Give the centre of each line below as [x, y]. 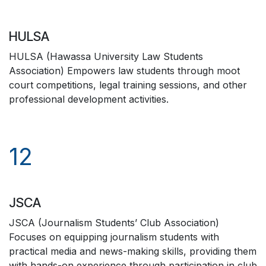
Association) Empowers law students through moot [124, 71]
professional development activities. [89, 99]
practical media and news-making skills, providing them [133, 251]
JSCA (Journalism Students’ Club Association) [114, 223]
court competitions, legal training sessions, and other [128, 85]
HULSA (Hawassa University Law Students [106, 56]
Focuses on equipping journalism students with [114, 237]
